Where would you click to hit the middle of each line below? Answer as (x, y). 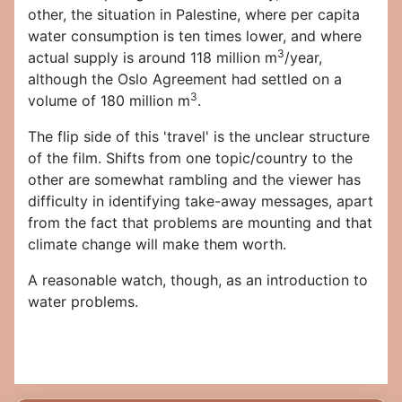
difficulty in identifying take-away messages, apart (201, 201)
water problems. (83, 302)
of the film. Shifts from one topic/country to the (190, 158)
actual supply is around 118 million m (153, 58)
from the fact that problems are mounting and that (200, 223)
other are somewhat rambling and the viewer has (194, 180)
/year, (303, 58)
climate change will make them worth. (157, 245)
